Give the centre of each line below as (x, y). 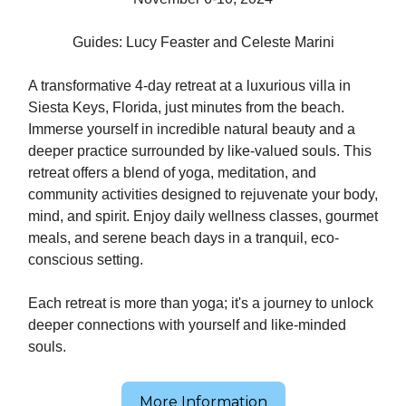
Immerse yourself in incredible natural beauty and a (192, 129)
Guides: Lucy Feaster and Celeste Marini (203, 42)
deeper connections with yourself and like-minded (187, 325)
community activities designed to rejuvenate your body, (203, 194)
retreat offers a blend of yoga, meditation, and (172, 173)
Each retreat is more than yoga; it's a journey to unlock (201, 303)
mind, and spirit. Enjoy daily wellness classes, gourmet (203, 216)
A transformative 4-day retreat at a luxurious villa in (189, 86)
